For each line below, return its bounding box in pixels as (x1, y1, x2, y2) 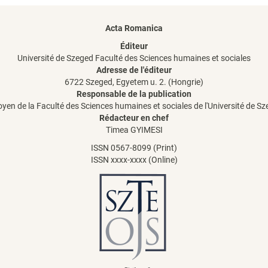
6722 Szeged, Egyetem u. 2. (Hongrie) (65, 77, 203, 87)
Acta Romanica (105, 23, 163, 33)
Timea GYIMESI (105, 125, 163, 135)
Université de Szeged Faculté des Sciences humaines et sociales (17, 53, 251, 63)
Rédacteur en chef (99, 113, 169, 123)
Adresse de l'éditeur (96, 65, 172, 75)
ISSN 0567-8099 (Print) (91, 143, 177, 153)
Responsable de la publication (77, 89, 191, 99)
